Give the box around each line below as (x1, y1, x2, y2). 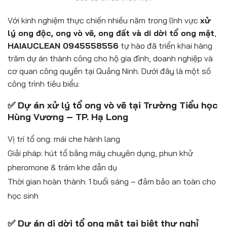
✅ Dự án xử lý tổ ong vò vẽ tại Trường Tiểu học (8, 99, 218, 111)
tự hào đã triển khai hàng (119, 41, 212, 51)
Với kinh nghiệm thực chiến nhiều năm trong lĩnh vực (8, 15, 200, 26)
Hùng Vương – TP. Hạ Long (8, 111, 128, 123)
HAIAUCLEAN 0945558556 (8, 41, 119, 51)
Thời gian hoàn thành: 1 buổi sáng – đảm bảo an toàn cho (8, 176, 216, 187)
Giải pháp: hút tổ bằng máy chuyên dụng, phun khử (8, 148, 193, 159)
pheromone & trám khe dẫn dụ (8, 162, 117, 173)
